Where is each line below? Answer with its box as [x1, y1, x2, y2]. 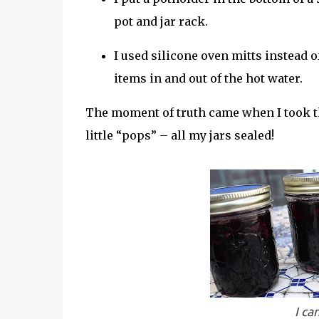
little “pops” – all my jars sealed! [85, 128, 274, 142]
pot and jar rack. [113, 14, 208, 28]
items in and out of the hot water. [113, 71, 305, 85]
